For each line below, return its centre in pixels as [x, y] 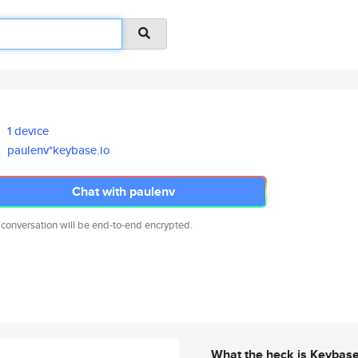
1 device [28, 131]
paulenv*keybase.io [59, 150]
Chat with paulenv [123, 191]
